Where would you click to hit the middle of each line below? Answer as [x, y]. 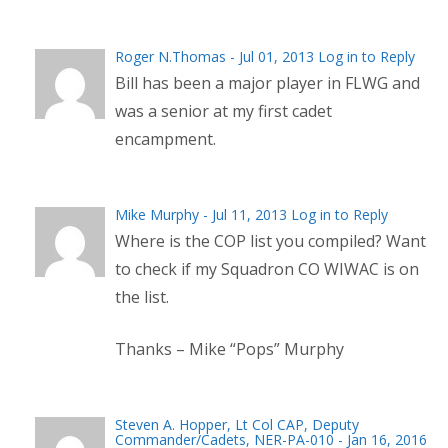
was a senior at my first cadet [223, 111]
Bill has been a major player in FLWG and [267, 83]
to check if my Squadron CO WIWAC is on [267, 269]
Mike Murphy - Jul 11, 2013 [203, 215]
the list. [142, 297]
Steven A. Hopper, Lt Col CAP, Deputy [237, 425]
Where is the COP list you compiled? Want [270, 241]
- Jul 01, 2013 [272, 57]
